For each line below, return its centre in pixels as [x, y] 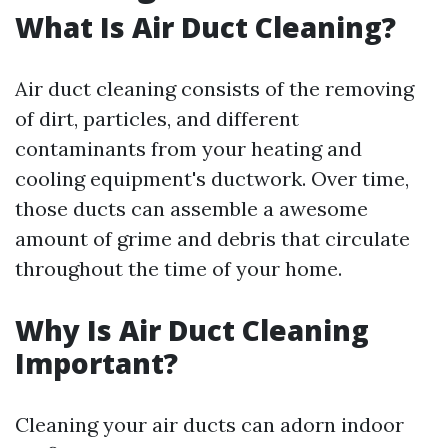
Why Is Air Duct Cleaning [192, 330]
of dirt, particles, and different [157, 118]
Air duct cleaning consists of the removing [214, 88]
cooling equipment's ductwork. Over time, [212, 178]
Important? [96, 363]
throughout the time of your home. [178, 268]
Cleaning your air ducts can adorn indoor [209, 424]
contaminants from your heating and [188, 148]
